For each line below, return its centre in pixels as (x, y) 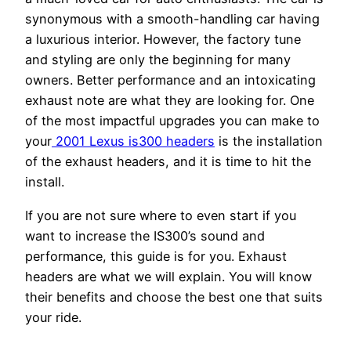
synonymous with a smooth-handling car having (172, 19)
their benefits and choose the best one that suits (174, 297)
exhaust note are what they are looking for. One (170, 101)
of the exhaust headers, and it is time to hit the (168, 162)
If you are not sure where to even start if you (161, 215)
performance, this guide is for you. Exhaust (156, 256)
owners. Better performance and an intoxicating (170, 80)
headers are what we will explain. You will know (168, 276)
